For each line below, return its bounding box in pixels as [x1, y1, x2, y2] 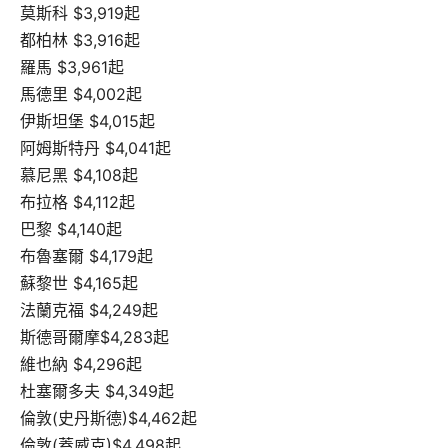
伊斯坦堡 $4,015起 [20, 110, 155, 131]
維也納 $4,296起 [20, 353, 142, 374]
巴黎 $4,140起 [20, 218, 122, 239]
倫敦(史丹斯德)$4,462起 [20, 407, 197, 428]
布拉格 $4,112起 [20, 191, 135, 212]
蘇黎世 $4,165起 [20, 272, 138, 293]
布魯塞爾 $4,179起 [20, 245, 153, 266]
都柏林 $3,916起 [20, 29, 140, 50]
